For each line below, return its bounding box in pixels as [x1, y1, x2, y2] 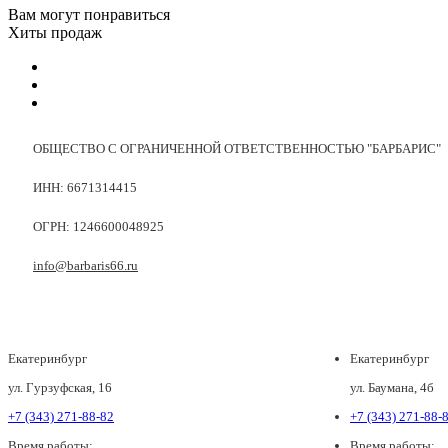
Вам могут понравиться [8, 6, 170, 24]
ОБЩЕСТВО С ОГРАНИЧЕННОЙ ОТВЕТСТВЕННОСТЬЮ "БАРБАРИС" [33, 141, 441, 157]
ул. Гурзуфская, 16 [8, 380, 112, 396]
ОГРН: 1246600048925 [33, 219, 164, 235]
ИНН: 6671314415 [33, 180, 137, 196]
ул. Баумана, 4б [350, 380, 434, 396]
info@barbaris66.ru [33, 258, 138, 274]
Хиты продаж [8, 24, 102, 42]
